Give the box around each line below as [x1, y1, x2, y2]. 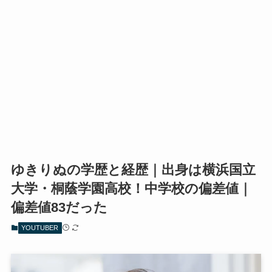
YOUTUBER [21, 224, 59, 232]
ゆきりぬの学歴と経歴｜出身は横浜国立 [10, 162, 256, 178]
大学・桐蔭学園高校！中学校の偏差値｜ [10, 181, 252, 197]
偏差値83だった [10, 200, 107, 216]
